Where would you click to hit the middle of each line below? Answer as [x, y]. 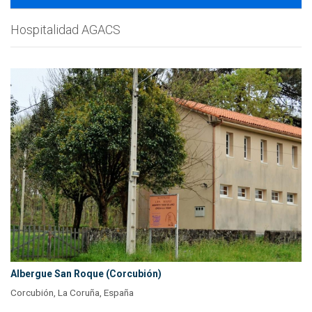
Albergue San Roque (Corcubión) [86, 274]
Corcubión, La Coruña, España [72, 293]
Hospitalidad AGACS [65, 29]
